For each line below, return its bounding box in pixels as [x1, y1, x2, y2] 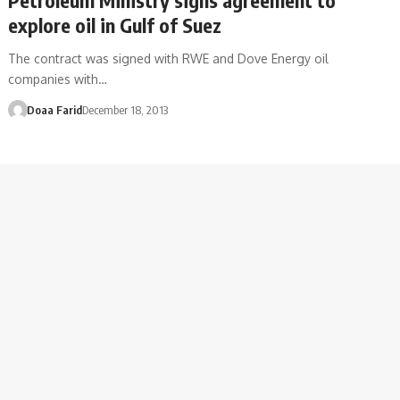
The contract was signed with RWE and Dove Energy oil [8, 50, 329, 66]
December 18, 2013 [81, 102, 168, 117]
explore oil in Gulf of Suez [8, 12, 222, 37]
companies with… [8, 71, 108, 87]
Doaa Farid [26, 102, 82, 117]
